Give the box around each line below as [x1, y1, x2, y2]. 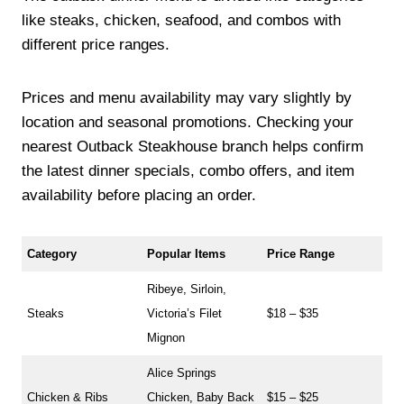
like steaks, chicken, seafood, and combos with [22, 11, 341, 29]
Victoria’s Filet [147, 306, 223, 320]
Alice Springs [147, 365, 217, 380]
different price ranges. [22, 35, 170, 53]
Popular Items [147, 246, 226, 261]
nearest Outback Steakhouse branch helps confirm [22, 137, 363, 155]
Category [27, 246, 78, 261]
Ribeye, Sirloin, [147, 281, 227, 296]
